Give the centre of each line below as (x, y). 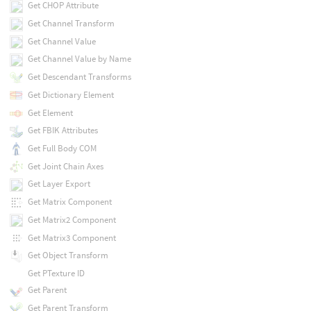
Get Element (50, 112)
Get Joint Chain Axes (65, 166)
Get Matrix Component (69, 202)
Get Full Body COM (62, 148)
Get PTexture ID (56, 273)
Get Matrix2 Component (72, 219)
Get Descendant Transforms (79, 77)
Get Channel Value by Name (79, 59)
